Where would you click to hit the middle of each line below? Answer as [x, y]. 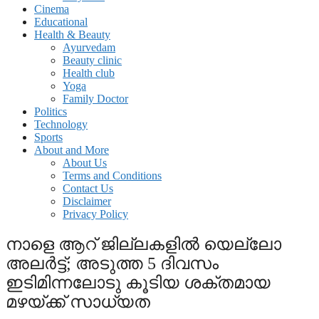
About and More [72, 150]
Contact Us [88, 188]
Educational [61, 22]
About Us [85, 163]
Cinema [52, 9]
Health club [89, 73]
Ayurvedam [89, 47]
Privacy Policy [95, 214]
